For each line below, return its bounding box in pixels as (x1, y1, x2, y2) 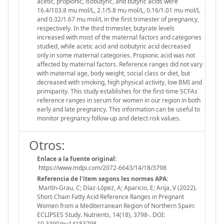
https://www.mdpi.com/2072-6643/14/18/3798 (37, 163, 166, 172)
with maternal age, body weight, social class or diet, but (37, 68, 190, 77)
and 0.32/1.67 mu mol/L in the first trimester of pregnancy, (37, 14, 199, 23)
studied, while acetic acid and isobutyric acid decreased (37, 41, 190, 50)
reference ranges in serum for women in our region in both (37, 95, 200, 104)
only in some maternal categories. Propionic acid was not (37, 50, 195, 59)
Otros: (29, 136, 65, 153)
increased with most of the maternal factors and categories (37, 32, 201, 41)
